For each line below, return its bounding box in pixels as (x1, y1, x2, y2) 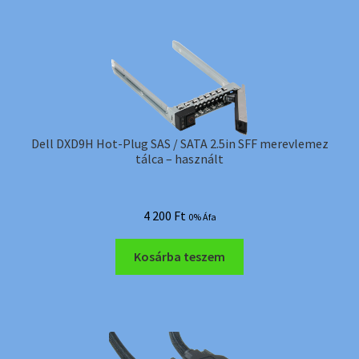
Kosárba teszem (134, 248, 225, 264)
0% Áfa (188, 211, 216, 224)
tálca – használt (135, 151, 224, 167)
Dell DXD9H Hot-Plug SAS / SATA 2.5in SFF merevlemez (30, 135, 329, 152)
